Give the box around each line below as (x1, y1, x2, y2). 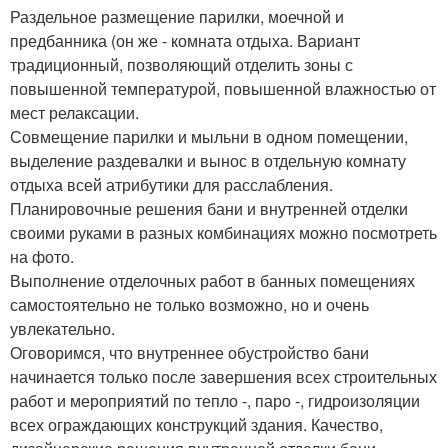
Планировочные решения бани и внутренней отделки (10, 197, 408, 220)
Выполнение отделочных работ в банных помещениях (10, 269, 415, 292)
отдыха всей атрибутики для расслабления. (10, 173, 333, 196)
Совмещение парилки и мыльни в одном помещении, (10, 125, 408, 148)
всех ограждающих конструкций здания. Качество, (10, 413, 383, 436)
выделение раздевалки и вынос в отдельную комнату (10, 149, 406, 172)
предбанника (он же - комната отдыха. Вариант (10, 29, 360, 52)
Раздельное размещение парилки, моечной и (10, 5, 344, 28)
